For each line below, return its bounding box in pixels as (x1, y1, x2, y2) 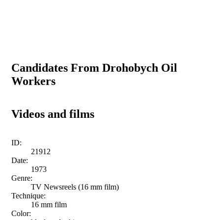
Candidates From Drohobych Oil (11, 61, 177, 74)
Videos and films (11, 107, 94, 120)
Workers (11, 74, 55, 87)
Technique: (11, 191, 46, 200)
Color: (11, 209, 31, 218)
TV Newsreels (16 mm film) (31, 182, 119, 191)
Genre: (11, 173, 32, 182)
